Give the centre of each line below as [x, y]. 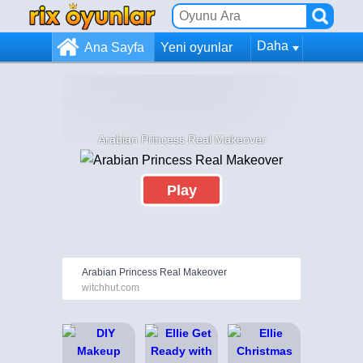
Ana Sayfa [114, 47]
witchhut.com [111, 288]
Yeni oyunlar [196, 47]
